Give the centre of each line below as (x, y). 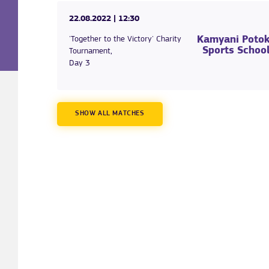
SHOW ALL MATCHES (110, 114)
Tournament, (91, 52)
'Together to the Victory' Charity (125, 40)
